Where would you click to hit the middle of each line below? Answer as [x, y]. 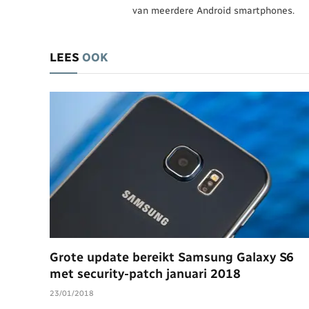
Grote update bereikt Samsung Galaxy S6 [172, 257]
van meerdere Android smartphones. [213, 11]
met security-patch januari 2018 [145, 273]
